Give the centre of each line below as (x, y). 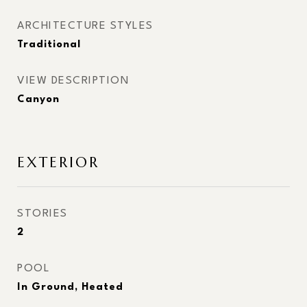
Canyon (38, 100)
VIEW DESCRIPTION (73, 81)
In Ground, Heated (70, 287)
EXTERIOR (58, 162)
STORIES (42, 214)
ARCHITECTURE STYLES (85, 26)
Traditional (49, 45)
